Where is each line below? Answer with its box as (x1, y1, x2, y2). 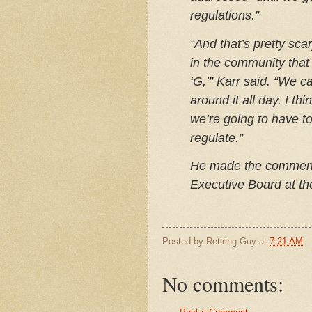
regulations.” (190, 8, 259, 23)
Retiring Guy (206, 236, 256, 247)
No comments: (162, 270, 283, 298)
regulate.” (190, 130, 243, 145)
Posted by (162, 236, 206, 247)
